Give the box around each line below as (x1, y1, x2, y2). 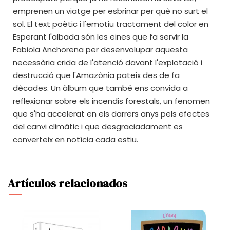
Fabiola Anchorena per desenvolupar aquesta (13, 44, 188, 55)
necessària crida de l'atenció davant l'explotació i (13, 56, 202, 68)
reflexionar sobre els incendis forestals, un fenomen (13, 95, 210, 106)
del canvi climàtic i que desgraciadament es (13, 121, 183, 132)
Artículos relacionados (8, 175, 127, 191)
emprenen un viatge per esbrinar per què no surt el (13, 5, 208, 16)
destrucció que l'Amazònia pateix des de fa (13, 69, 180, 81)
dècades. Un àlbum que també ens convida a (13, 82, 188, 93)
